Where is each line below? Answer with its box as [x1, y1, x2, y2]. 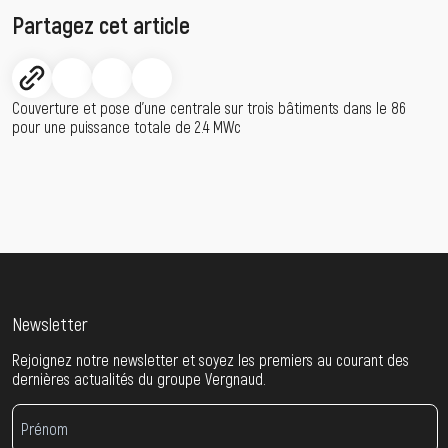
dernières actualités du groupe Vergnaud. [12, 368, 266, 388]
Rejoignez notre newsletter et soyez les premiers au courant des [12, 349, 409, 369]
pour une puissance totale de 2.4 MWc [12, 116, 241, 136]
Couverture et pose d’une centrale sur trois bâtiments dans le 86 [12, 97, 406, 117]
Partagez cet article [12, 9, 190, 39]
